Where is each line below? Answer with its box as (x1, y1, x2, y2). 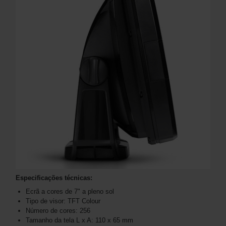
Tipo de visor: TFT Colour (26, 197, 100, 205)
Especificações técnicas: (16, 174, 92, 182)
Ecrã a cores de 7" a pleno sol (26, 187, 114, 195)
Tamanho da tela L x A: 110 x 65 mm (26, 216, 133, 224)
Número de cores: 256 (26, 206, 90, 214)
